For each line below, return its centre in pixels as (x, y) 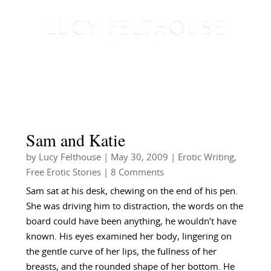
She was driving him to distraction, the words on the (134, 207)
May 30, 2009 (139, 158)
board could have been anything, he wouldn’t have (131, 222)
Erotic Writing (206, 158)
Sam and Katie (75, 140)
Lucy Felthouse (70, 158)
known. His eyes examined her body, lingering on (129, 237)
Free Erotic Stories (63, 173)
